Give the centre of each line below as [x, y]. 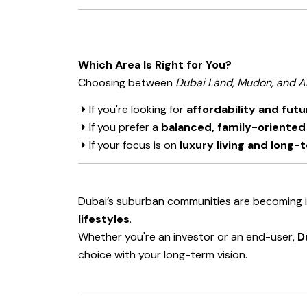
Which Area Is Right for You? [155, 65]
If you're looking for [138, 110]
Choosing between [127, 83]
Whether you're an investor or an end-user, [188, 237]
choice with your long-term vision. [164, 255]
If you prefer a [125, 127]
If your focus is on [134, 145]
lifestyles [104, 219]
